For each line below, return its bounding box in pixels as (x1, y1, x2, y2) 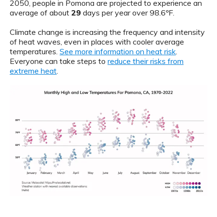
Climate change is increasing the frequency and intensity (10, 27, 205, 37)
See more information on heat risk (60, 46, 176, 57)
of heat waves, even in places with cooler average (10, 37, 184, 47)
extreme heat (10, 66, 57, 76)
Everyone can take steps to (10, 56, 108, 66)
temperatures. (10, 46, 60, 57)
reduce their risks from (108, 56, 184, 66)
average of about (10, 8, 71, 18)
